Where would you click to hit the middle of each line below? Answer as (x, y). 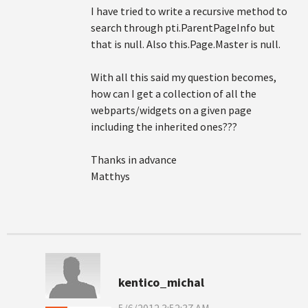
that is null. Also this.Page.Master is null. (186, 44)
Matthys (110, 176)
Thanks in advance (134, 159)
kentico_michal (161, 282)
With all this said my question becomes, (184, 77)
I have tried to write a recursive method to (189, 11)
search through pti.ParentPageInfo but (183, 27)
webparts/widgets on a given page (171, 110)
